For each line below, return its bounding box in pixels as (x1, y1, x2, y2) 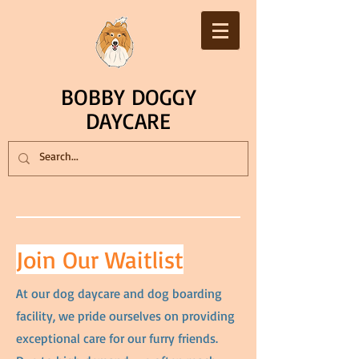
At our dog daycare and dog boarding (16, 285, 222, 301)
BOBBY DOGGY (60, 83, 196, 111)
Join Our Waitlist (16, 244, 184, 274)
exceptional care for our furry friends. (16, 330, 218, 346)
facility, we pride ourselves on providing (16, 308, 235, 324)
